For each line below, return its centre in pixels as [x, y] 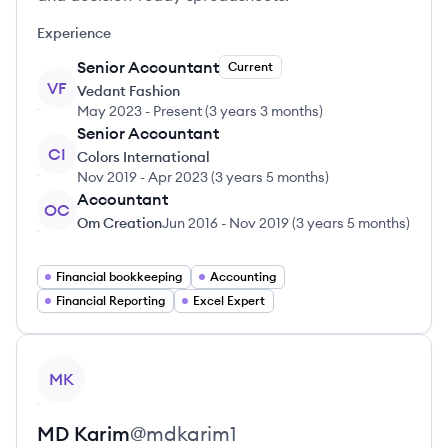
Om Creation [119, 223]
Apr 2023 [178, 177]
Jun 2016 [190, 223]
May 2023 [109, 111]
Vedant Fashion [128, 91]
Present [177, 111]
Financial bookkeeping [119, 276]
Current [250, 66]
